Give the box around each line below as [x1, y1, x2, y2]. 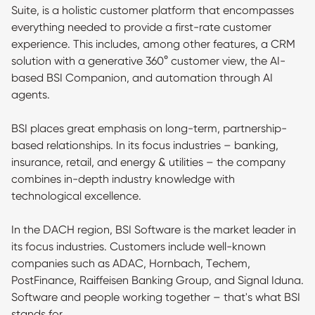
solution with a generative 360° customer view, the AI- [11, 54, 285, 67]
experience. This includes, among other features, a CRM [11, 37, 295, 51]
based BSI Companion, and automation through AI [11, 71, 273, 84]
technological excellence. [11, 189, 141, 202]
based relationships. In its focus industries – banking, [11, 139, 278, 152]
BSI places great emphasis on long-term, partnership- [11, 122, 287, 135]
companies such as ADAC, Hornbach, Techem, [11, 257, 250, 270]
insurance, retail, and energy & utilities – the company [11, 155, 285, 169]
